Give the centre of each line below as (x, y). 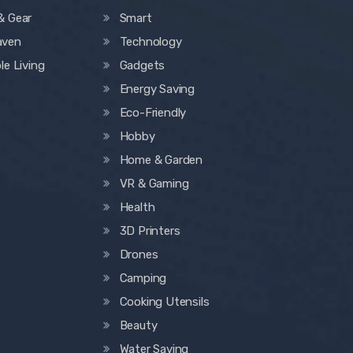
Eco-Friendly (153, 113)
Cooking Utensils (164, 302)
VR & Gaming (154, 184)
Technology (150, 42)
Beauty (138, 326)
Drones (139, 255)
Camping (143, 279)
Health (137, 208)
